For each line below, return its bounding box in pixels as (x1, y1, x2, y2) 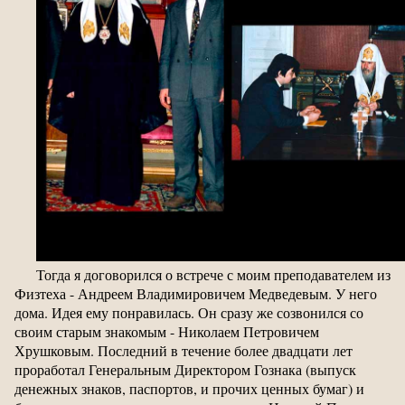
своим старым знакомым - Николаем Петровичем (14, 322, 319, 342)
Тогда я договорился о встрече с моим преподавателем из (36, 265, 391, 285)
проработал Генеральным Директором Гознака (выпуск (14, 360, 356, 380)
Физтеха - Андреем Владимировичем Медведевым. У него (14, 284, 377, 304)
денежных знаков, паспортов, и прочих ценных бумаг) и (14, 379, 364, 399)
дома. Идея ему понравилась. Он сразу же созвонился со (14, 303, 363, 323)
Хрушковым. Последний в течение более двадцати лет (14, 341, 353, 361)
